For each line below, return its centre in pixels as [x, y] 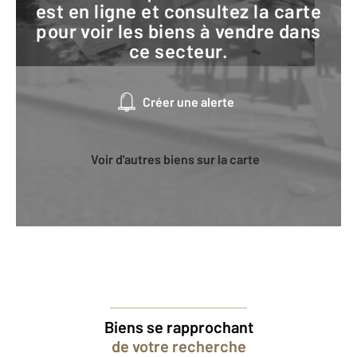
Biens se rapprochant [178, 327]
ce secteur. [178, 51]
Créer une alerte [192, 102]
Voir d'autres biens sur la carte [179, 159]
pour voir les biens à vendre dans [178, 31]
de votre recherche [178, 346]
